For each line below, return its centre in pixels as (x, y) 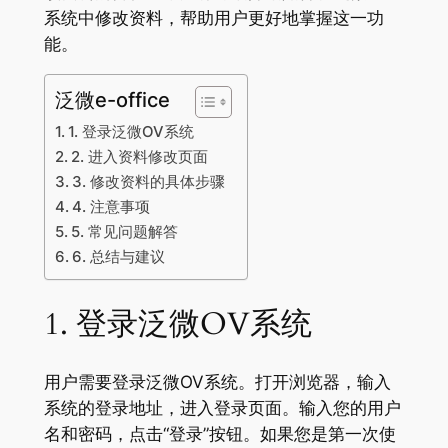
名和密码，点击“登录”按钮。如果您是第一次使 (219, 433)
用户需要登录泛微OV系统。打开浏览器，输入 (217, 381)
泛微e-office (112, 100)
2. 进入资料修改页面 (139, 157)
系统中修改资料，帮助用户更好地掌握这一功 (213, 18)
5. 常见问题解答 (124, 232)
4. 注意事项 (110, 207)
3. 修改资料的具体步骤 (148, 182)
